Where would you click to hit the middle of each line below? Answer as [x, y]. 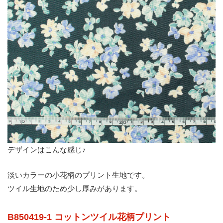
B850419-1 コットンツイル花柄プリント [89, 217]
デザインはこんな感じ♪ [47, 150]
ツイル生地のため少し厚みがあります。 [75, 188]
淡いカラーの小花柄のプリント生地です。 [78, 175]
